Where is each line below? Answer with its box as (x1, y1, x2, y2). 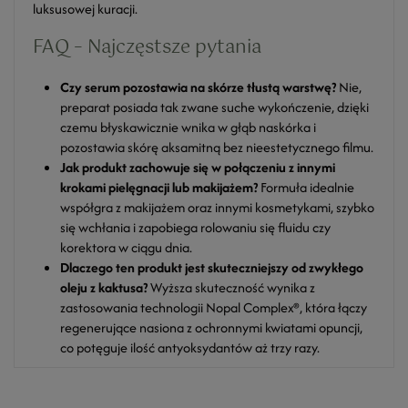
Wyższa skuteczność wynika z (148, 278, 315, 297)
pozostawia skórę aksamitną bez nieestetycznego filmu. (60, 138, 373, 157)
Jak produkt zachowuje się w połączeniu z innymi (60, 158, 335, 177)
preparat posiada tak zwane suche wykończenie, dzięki (60, 97, 369, 117)
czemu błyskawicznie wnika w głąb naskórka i (60, 117, 316, 137)
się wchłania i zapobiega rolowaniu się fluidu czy (60, 218, 331, 237)
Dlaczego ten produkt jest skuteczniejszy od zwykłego (60, 258, 363, 277)
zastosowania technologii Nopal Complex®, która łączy (60, 298, 367, 317)
